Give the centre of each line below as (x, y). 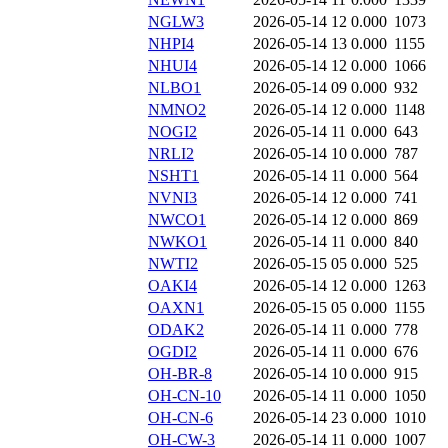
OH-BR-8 (180, 374)
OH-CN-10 (184, 396)
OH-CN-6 (180, 418)
